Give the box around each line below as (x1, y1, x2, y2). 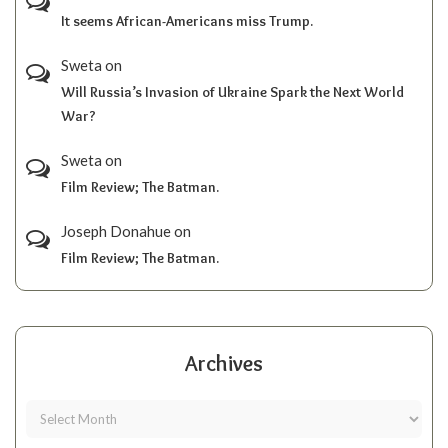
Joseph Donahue (61, 221, 171, 240)
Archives (185, 349, 263, 377)
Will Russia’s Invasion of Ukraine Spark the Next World (61, 82, 404, 101)
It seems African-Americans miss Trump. (61, 11, 313, 30)
